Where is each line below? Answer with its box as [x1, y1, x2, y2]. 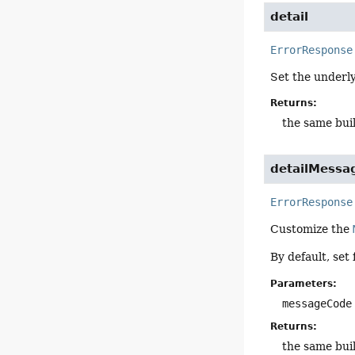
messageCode [282, 296, 353, 310]
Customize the [270, 223, 353, 236]
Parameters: [270, 277, 338, 289]
